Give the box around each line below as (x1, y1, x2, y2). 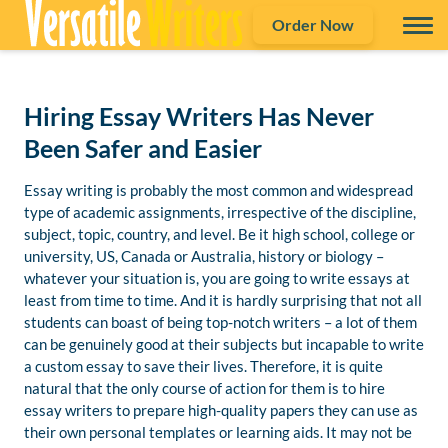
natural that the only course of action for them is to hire (24, 379, 385, 397)
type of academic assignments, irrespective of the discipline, (24, 203, 416, 221)
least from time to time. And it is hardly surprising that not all (24, 291, 422, 309)
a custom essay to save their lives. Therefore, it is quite (24, 357, 383, 375)
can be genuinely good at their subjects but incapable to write (24, 335, 424, 353)
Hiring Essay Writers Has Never (24, 101, 374, 131)
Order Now (272, 15, 354, 34)
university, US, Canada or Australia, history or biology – (24, 247, 384, 265)
